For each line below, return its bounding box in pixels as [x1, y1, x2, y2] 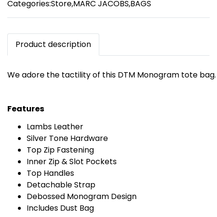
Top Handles [27, 168, 74, 179]
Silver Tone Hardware [27, 133, 108, 144]
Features [7, 103, 44, 114]
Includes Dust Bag [27, 202, 94, 214]
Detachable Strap [27, 179, 95, 190]
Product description [15, 39, 91, 50]
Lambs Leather [27, 121, 83, 132]
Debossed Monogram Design [27, 191, 137, 202]
